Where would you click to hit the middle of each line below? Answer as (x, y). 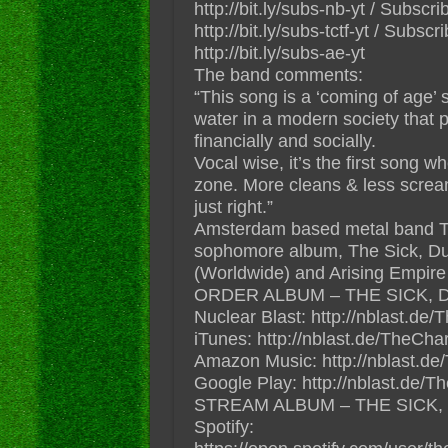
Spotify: (223, 426)
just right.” (233, 206)
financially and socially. (284, 140)
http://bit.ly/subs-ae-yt (279, 52)
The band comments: (278, 74)
